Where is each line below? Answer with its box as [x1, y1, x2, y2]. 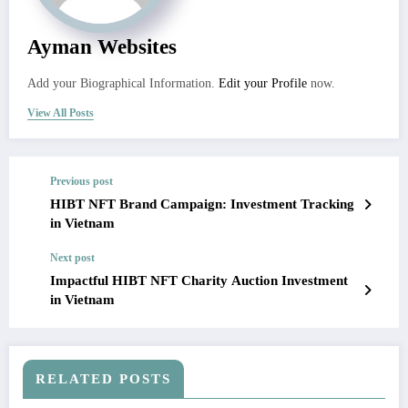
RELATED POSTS [36, 372, 171, 387]
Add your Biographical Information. [27, 76, 219, 91]
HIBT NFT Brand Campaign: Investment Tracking [50, 197, 354, 212]
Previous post [50, 175, 113, 189]
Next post [50, 251, 95, 265]
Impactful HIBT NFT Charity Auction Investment [50, 273, 348, 289]
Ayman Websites [27, 36, 177, 59]
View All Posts [27, 107, 94, 120]
